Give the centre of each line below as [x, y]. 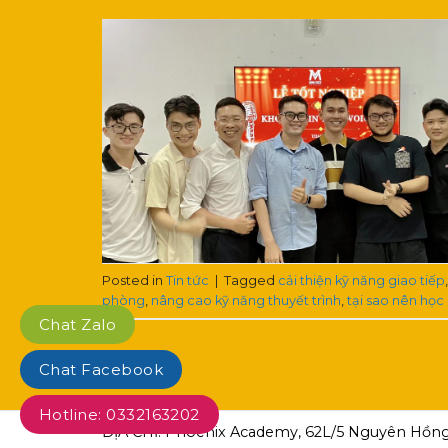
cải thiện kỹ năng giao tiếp [361, 280]
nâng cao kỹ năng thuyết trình [246, 300]
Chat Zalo [78, 324]
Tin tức [187, 280]
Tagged [251, 280]
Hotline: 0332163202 [119, 414]
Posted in [134, 280]
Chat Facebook [101, 369]
